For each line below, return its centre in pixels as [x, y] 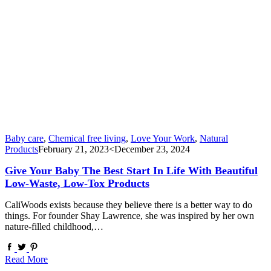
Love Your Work [163, 139]
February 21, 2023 [73, 149]
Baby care [24, 139]
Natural [214, 139]
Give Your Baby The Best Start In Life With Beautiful [131, 170]
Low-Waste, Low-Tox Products [77, 183]
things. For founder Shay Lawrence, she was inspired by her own [129, 215]
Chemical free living [87, 139]
